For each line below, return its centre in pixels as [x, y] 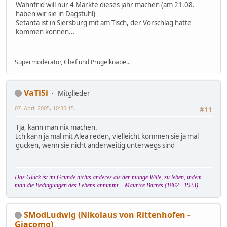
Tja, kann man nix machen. [56, 127]
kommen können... [45, 32]
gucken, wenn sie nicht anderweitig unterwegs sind [95, 146]
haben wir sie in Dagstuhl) [55, 14]
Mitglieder [74, 93]
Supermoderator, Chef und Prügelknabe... [73, 62]
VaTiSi [36, 92]
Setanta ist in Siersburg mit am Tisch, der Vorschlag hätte [104, 23]
